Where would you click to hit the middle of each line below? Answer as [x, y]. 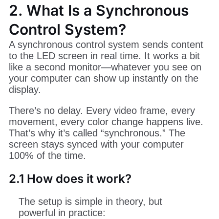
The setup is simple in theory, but [90, 201]
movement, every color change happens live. [106, 121]
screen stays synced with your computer [96, 144]
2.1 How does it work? [70, 178]
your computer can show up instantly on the [103, 78]
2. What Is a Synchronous [99, 10]
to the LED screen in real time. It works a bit [104, 55]
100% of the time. [47, 155]
